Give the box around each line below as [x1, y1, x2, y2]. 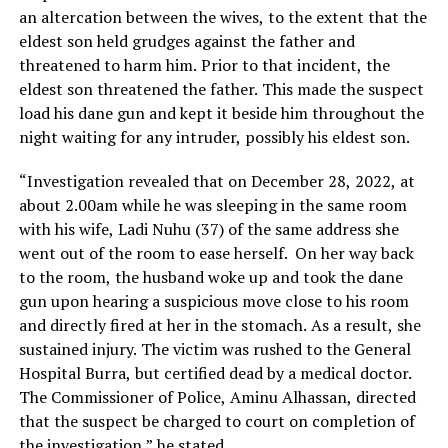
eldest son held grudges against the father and [18, 30, 355, 52]
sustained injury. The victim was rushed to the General [18, 338, 411, 360]
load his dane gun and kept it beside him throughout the [18, 102, 424, 124]
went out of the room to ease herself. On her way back [18, 242, 414, 264]
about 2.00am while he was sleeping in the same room [18, 194, 407, 216]
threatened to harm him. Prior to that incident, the [18, 54, 390, 76]
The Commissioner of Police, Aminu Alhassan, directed [18, 386, 416, 408]
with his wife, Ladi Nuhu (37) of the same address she [18, 218, 399, 240]
